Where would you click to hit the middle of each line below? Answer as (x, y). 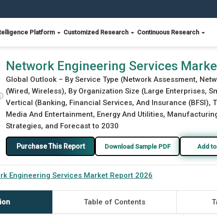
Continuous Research (169, 32)
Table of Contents (114, 202)
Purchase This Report (50, 146)
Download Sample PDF (137, 146)
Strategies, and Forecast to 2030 (62, 126)
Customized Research (97, 32)
